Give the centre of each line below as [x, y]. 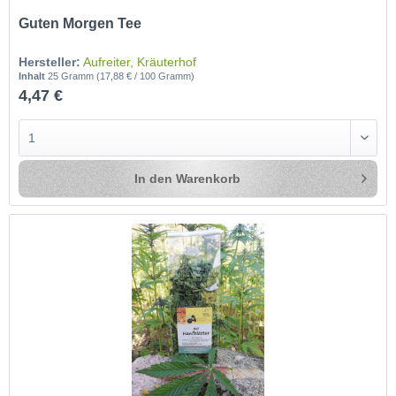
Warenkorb [209, 178]
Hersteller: [50, 61]
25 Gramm [72, 76]
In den [154, 178]
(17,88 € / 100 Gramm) [146, 76]
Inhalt [34, 76]
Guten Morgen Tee [80, 23]
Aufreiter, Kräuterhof [140, 61]
